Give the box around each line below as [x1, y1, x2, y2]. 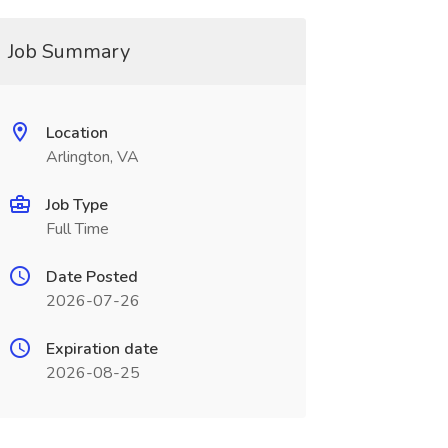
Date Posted [45, 266, 138, 288]
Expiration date [45, 338, 158, 360]
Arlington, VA [45, 146, 139, 168]
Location [45, 122, 108, 144]
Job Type [45, 194, 108, 216]
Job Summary [7, 38, 130, 65]
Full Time [45, 218, 109, 240]
